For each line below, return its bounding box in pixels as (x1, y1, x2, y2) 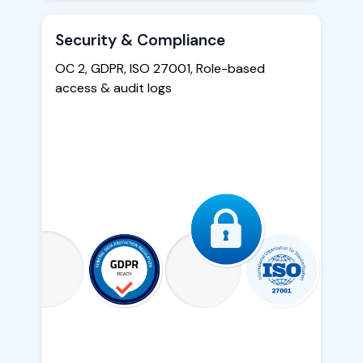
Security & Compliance (55, 30, 225, 51)
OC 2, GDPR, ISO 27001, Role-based (55, 60, 265, 78)
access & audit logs (55, 79, 172, 97)
